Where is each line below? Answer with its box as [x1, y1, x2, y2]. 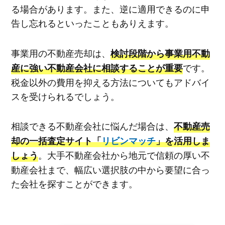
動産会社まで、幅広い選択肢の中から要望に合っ [11, 163, 210, 176]
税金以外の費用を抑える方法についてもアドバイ [11, 75, 210, 88]
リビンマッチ [101, 134, 156, 148]
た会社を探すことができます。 [11, 177, 138, 190]
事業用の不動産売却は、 [11, 46, 110, 59]
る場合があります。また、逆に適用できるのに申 [11, 2, 210, 16]
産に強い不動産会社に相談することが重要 [11, 61, 183, 74]
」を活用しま [155, 134, 210, 148]
